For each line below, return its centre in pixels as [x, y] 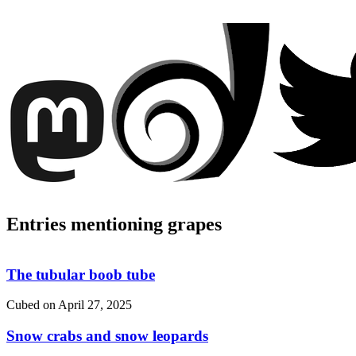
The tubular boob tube [81, 274]
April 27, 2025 [95, 305]
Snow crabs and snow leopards [107, 335]
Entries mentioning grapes [114, 224]
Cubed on [32, 305]
